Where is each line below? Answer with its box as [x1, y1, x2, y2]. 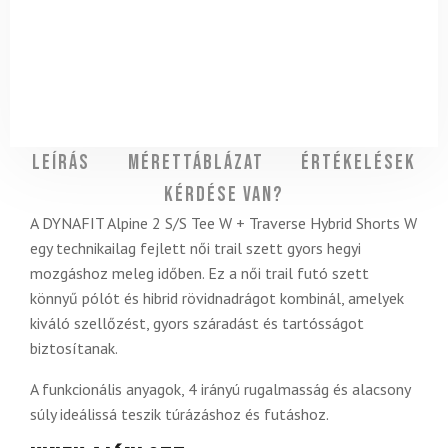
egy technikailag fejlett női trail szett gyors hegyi [30, 238, 361, 259]
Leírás [32, 151, 91, 176]
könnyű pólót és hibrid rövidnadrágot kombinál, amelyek [30, 288, 404, 309]
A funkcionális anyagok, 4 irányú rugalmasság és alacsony [30, 379, 410, 400]
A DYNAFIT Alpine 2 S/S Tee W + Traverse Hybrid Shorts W [30, 213, 417, 234]
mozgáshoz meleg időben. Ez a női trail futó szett [30, 263, 369, 284]
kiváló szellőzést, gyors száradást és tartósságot [30, 313, 364, 334]
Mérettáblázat [127, 151, 264, 176]
